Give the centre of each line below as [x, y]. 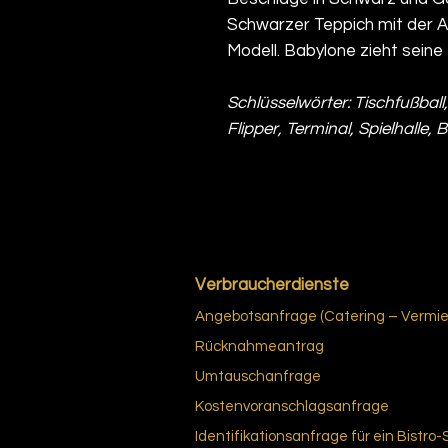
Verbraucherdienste [272, 284]
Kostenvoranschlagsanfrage [292, 406]
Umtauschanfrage [258, 376]
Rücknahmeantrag [259, 346]
